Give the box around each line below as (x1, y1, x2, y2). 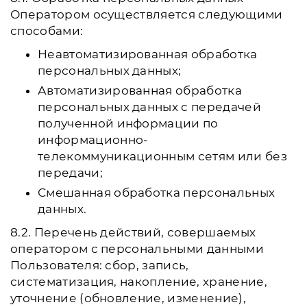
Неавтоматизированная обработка (38, 47, 258, 61)
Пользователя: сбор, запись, (10, 258, 189, 272)
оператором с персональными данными (10, 242, 264, 256)
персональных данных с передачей (38, 100, 261, 114)
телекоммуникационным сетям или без (38, 149, 287, 163)
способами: (10, 24, 84, 38)
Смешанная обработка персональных (38, 186, 275, 199)
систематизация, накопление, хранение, (10, 275, 267, 288)
